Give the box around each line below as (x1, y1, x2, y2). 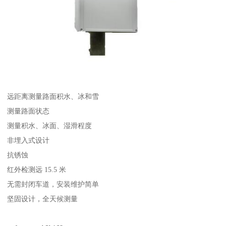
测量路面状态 (7, 106, 50, 115)
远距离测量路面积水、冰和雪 (7, 92, 99, 100)
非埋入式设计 (7, 136, 50, 144)
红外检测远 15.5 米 (7, 165, 67, 174)
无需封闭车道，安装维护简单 (7, 180, 99, 188)
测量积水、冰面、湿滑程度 (7, 121, 92, 130)
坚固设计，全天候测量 (7, 194, 78, 203)
